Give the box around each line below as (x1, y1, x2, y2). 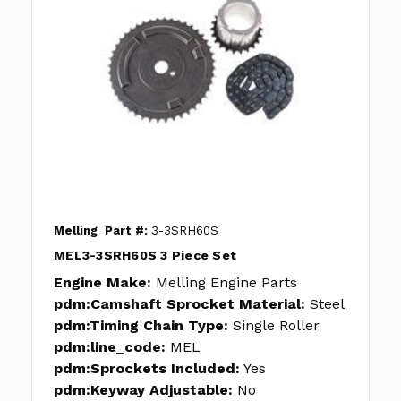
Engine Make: (54, 274, 151, 292)
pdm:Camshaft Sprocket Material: (54, 295, 305, 313)
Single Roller (233, 317, 320, 335)
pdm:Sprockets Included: (54, 360, 240, 378)
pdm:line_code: (54, 338, 166, 356)
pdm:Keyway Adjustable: (54, 381, 233, 399)
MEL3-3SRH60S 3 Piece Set (54, 248, 236, 263)
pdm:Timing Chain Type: (54, 317, 228, 335)
